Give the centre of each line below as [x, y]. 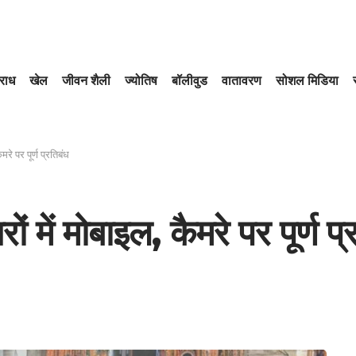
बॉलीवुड [190, 81]
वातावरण [242, 81]
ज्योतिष [141, 81]
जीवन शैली [87, 81]
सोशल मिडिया [308, 81]
